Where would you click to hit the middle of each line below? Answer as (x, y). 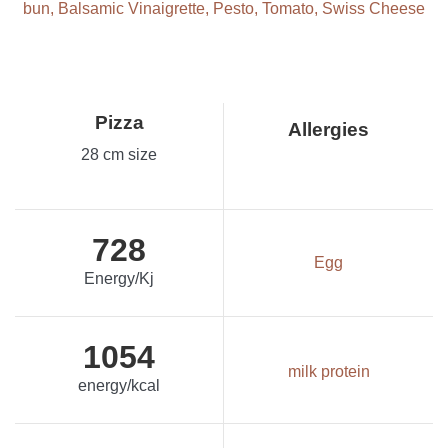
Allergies (328, 129)
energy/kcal (119, 385)
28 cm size (119, 154)
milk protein (328, 372)
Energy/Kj (119, 278)
